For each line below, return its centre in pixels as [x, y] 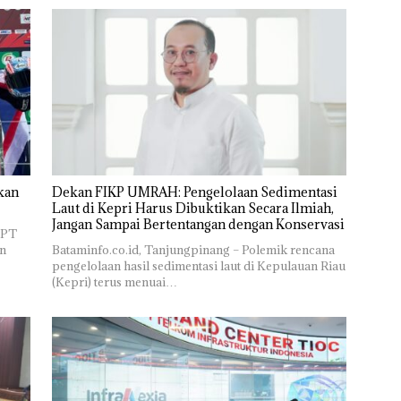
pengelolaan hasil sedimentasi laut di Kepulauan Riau [198, 265]
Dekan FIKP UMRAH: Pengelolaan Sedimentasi [194, 192]
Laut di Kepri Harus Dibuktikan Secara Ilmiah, [192, 208]
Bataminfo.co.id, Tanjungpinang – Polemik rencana [193, 249]
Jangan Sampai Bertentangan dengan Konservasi [198, 224]
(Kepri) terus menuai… [114, 282]
